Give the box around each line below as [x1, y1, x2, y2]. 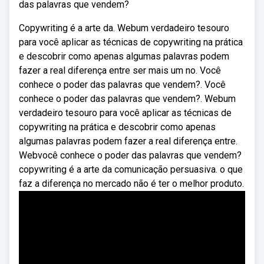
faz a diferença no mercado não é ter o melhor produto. [19, 178, 244, 189]
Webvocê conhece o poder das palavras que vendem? [19, 150, 242, 161]
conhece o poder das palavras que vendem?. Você [19, 79, 226, 90]
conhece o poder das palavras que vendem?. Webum [19, 93, 236, 104]
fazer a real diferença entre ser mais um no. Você [19, 65, 221, 76]
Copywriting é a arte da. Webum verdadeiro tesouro [19, 22, 229, 34]
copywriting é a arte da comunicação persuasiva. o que [19, 164, 243, 175]
